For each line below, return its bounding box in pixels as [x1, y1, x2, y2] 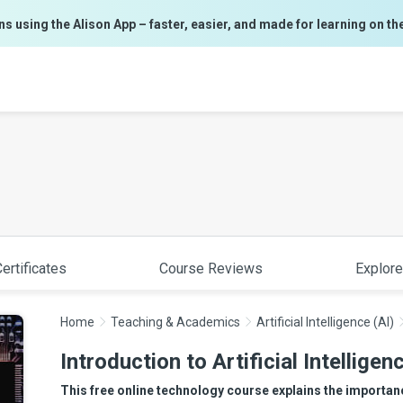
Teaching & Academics [111, 315, 240, 329]
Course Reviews [159, 260, 263, 277]
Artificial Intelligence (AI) [256, 315, 394, 329]
